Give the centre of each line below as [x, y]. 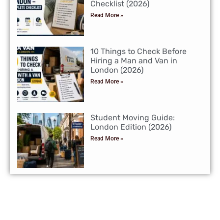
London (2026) [117, 70]
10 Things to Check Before [139, 51]
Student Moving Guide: [133, 117]
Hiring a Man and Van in [134, 60]
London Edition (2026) [131, 127]
